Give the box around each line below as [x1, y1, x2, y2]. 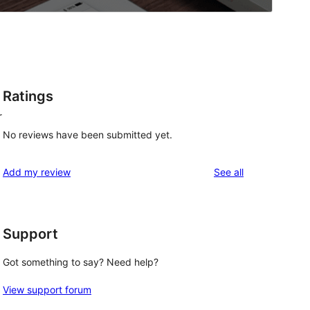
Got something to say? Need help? [3, 256, 158, 268]
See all [214, 165, 244, 178]
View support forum [3, 284, 91, 296]
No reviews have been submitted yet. [3, 128, 172, 140]
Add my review [3, 165, 71, 178]
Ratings [3, 88, 53, 105]
